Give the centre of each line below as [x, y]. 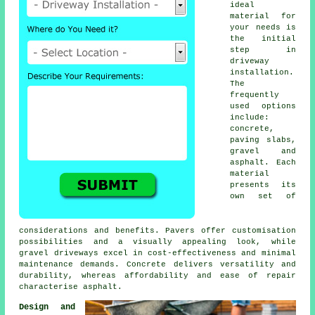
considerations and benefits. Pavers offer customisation [157, 231]
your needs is [263, 28]
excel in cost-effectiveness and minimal [197, 253]
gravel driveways [59, 253]
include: [250, 118]
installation [260, 73]
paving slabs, [263, 140]
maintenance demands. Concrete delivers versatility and [157, 265]
